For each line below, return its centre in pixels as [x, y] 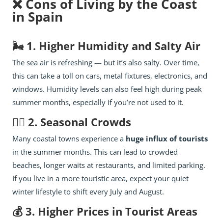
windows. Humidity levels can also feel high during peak [107, 89]
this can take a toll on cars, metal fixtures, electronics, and [110, 75]
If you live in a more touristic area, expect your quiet [100, 178]
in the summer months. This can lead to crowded [95, 151]
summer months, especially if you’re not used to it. [98, 102]
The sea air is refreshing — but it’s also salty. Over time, [106, 62]
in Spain [38, 16]
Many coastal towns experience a [69, 138]
